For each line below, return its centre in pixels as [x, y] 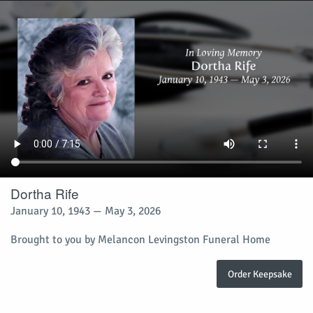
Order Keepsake [260, 274]
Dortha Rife [45, 193]
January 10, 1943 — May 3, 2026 [86, 211]
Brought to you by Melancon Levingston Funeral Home [140, 239]
